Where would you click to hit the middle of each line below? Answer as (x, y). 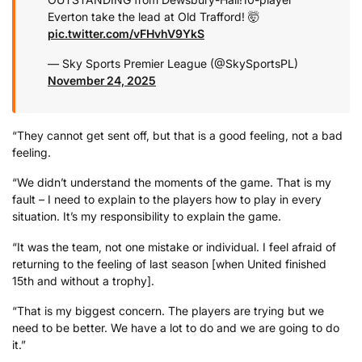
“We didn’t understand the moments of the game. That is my (172, 183)
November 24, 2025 (102, 81)
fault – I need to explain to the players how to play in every (167, 200)
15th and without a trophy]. (83, 280)
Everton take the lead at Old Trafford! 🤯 (154, 16)
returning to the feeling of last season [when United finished (169, 263)
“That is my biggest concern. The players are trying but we (168, 311)
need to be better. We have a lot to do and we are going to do (176, 328)
